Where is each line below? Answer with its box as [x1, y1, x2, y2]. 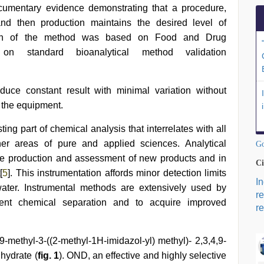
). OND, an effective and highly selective [58, 250, 227, 260]
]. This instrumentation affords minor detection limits [8, 168, 227, 178]
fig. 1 [37, 250, 59, 260]
